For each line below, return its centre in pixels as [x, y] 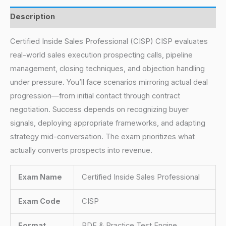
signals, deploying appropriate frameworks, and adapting [108, 123]
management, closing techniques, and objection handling [107, 69]
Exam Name [40, 177]
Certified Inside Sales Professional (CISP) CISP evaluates [109, 42]
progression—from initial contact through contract [95, 96]
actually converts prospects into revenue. [81, 151]
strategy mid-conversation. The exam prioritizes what [102, 137]
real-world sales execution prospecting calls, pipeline [101, 55]
